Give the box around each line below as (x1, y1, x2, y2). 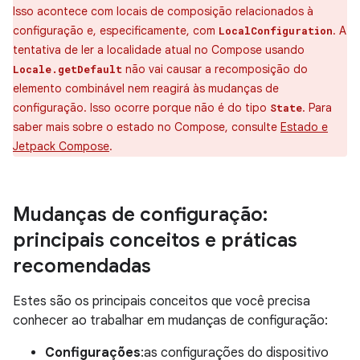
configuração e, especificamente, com (13, 23, 219, 38)
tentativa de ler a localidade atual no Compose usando (13, 43, 305, 57)
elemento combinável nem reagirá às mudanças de (13, 81, 279, 96)
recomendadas (13, 254, 151, 278)
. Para (302, 100, 332, 115)
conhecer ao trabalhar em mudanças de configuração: (13, 313, 328, 329)
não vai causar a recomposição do (122, 62, 308, 76)
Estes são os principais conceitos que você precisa (13, 293, 310, 309)
